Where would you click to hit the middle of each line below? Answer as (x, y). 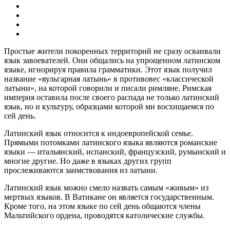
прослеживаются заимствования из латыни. (81, 170)
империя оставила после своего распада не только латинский (112, 97)
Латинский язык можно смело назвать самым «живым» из (106, 187)
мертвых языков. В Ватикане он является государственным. (109, 197)
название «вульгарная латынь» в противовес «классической (109, 79)
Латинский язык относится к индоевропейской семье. (99, 133)
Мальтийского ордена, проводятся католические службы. (104, 215)
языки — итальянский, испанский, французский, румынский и (115, 151)
